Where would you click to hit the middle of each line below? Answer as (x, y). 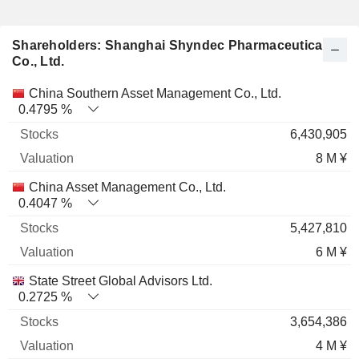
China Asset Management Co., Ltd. (127, 187)
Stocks (73, 92)
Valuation (146, 92)
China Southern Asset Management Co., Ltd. (155, 93)
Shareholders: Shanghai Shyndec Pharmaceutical (169, 45)
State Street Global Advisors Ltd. (121, 280)
